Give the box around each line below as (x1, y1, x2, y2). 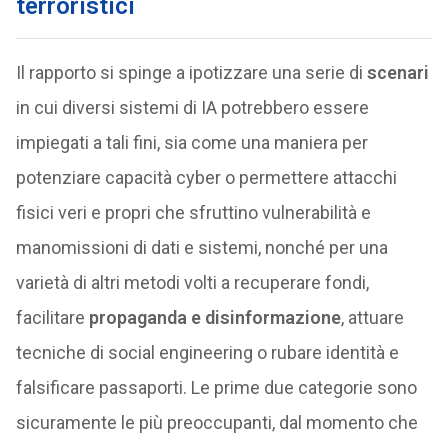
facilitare (15, 307, 89, 328)
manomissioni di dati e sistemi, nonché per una (15, 237, 388, 258)
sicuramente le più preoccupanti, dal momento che (15, 412, 418, 433)
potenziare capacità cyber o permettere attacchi (15, 167, 397, 188)
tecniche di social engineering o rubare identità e (15, 342, 399, 363)
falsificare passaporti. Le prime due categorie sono (15, 377, 417, 398)
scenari (366, 62, 429, 83)
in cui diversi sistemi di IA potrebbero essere (15, 97, 369, 118)
